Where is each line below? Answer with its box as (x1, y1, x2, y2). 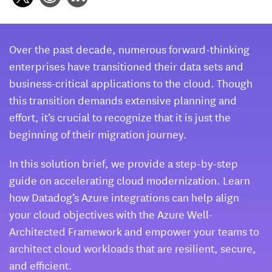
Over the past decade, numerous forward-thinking (9, 41, 250, 57)
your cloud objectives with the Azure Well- (9, 206, 212, 222)
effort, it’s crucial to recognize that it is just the (9, 109, 231, 125)
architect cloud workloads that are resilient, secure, (9, 240, 256, 256)
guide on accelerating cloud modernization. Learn (9, 172, 250, 188)
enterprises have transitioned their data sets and (9, 58, 243, 74)
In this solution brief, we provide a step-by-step (9, 155, 238, 171)
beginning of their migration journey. (9, 126, 187, 142)
